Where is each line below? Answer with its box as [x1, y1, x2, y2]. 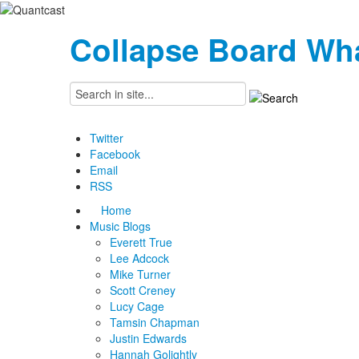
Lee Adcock [110, 250, 169, 267]
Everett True [110, 234, 172, 251]
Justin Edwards [110, 330, 187, 347]
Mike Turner [110, 266, 171, 283]
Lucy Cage [110, 298, 164, 315]
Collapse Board [70, 27, 297, 72]
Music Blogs [90, 218, 151, 235]
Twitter [90, 130, 123, 147]
